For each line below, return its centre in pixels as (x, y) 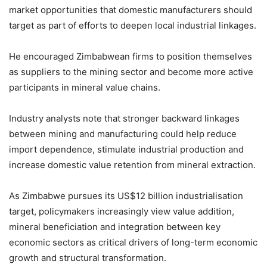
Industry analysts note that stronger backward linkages (124, 118)
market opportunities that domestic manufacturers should (131, 10)
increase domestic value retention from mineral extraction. (132, 164)
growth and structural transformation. (88, 257)
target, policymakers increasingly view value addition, (122, 211)
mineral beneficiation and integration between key (115, 226)
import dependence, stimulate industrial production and (126, 149)
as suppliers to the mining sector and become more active (131, 72)
